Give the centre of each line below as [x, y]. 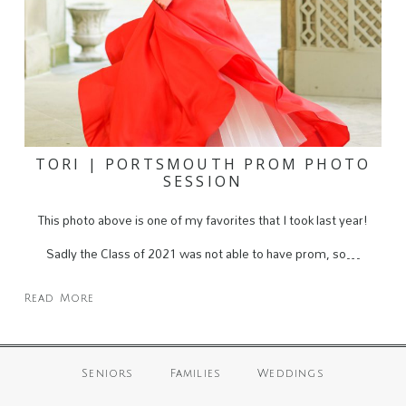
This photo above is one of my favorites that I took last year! [203, 220]
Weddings [291, 373]
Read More [59, 298]
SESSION [203, 181]
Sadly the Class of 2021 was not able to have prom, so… [203, 253]
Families [196, 373]
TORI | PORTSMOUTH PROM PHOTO [203, 164]
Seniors [108, 373]
